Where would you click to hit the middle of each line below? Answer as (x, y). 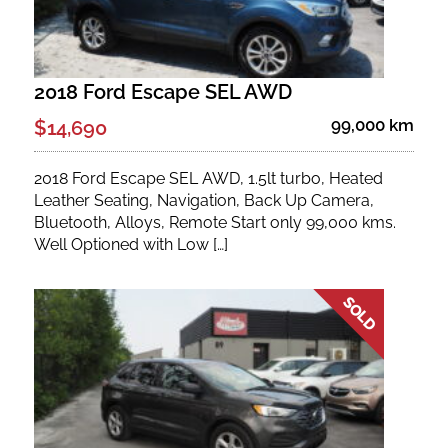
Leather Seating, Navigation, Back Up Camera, (203, 200)
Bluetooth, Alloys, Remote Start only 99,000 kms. (214, 222)
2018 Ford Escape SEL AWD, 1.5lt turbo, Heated (208, 178)
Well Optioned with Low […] (130, 244)
